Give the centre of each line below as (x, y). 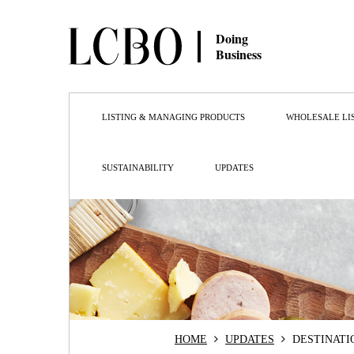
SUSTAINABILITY (138, 168)
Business (238, 54)
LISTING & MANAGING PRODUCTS (173, 117)
